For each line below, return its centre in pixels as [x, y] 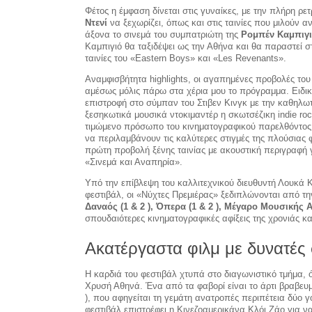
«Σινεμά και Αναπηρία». [134, 162]
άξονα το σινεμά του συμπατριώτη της [163, 35]
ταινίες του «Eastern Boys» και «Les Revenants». [186, 58]
